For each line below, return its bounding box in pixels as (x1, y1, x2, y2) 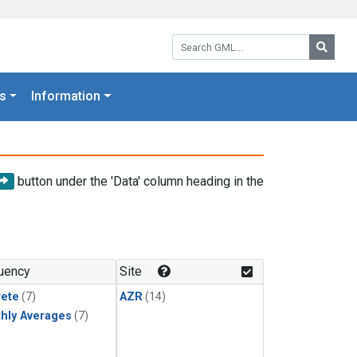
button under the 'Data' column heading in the (14, 173, 264, 189)
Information (31, 88, 101, 104)
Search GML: (171, 32, 241, 47)
